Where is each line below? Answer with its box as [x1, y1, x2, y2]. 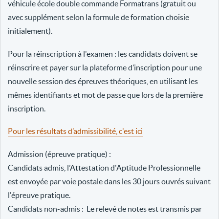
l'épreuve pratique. [8, 190, 72, 199]
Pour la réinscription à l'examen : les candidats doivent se [8, 49, 197, 58]
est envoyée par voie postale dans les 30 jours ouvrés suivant [8, 176, 211, 186]
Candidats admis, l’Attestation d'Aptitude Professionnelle [8, 163, 200, 172]
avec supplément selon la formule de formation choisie [8, 13, 189, 22]
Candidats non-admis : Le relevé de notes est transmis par [8, 204, 202, 213]
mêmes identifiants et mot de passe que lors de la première [8, 90, 203, 99]
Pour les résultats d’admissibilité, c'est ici [8, 127, 143, 136]
